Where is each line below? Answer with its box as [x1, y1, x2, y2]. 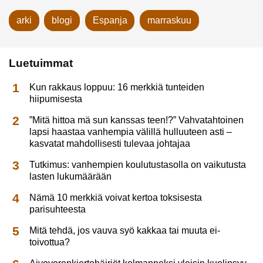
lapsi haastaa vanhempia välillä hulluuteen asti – [29, 126, 232, 137]
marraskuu [147, 15, 191, 26]
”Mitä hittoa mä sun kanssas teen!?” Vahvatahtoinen [29, 114, 244, 125]
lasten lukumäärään [29, 171, 112, 181]
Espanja [92, 15, 127, 26]
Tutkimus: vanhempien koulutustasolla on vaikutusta [29, 159, 247, 170]
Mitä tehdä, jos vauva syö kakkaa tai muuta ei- [29, 225, 221, 235]
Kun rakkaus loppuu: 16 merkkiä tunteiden [29, 82, 205, 92]
